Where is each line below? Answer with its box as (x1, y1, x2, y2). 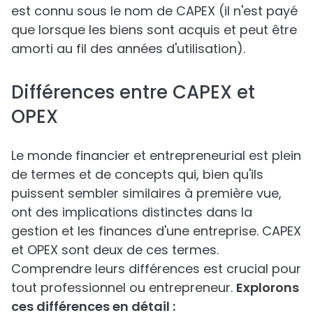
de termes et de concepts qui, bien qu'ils (11, 166, 263, 183)
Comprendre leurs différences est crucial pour (11, 260, 301, 277)
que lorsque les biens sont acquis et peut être (11, 21, 297, 38)
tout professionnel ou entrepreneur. (11, 279, 236, 296)
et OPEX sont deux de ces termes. (11, 241, 219, 259)
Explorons (236, 279, 299, 296)
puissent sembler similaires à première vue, (11, 184, 282, 202)
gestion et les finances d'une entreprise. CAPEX (11, 222, 301, 240)
